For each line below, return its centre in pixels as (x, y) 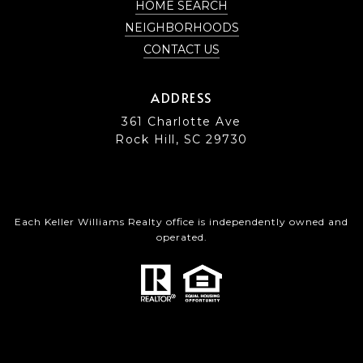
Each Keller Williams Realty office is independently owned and (181, 222)
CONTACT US (181, 49)
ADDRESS (181, 97)
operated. (181, 237)
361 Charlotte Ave (181, 122)
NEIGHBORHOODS (181, 28)
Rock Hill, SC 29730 (181, 139)
